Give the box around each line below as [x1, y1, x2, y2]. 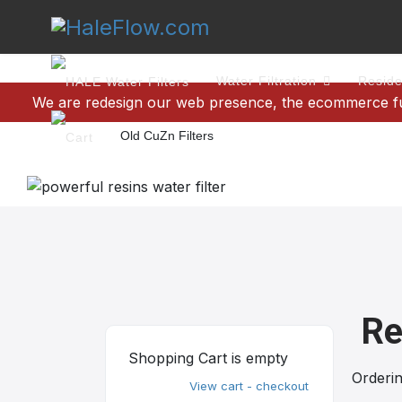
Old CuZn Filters [120, 128, 214, 144]
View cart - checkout [189, 379, 309, 393]
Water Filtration [216, 74, 317, 88]
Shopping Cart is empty [128, 349, 288, 367]
